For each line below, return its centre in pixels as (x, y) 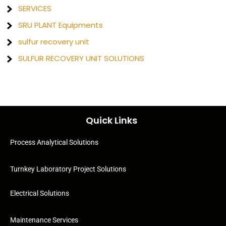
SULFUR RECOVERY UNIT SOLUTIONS (81, 58)
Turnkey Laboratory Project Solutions (68, 169)
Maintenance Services (44, 220)
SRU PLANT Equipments (61, 25)
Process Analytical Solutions (54, 142)
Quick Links (111, 120)
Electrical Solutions (40, 193)
